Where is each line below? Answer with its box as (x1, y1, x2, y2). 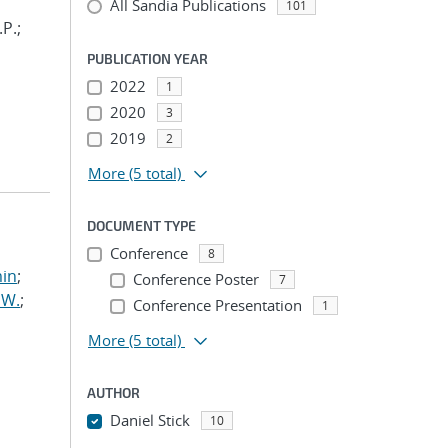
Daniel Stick (109, 410, 190, 430)
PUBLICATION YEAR (87, 50, 208, 67)
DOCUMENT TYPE (87, 217, 196, 234)
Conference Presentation (132, 295, 302, 315)
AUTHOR (87, 384, 140, 401)
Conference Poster (132, 269, 259, 289)
